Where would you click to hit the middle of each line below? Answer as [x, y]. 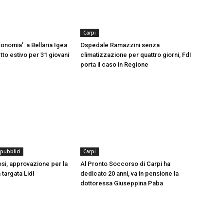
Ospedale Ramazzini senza [120, 45]
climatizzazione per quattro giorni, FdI [136, 55]
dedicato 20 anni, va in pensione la [129, 173]
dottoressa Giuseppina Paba [121, 183]
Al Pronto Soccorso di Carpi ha [125, 163]
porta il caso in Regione [114, 65]
